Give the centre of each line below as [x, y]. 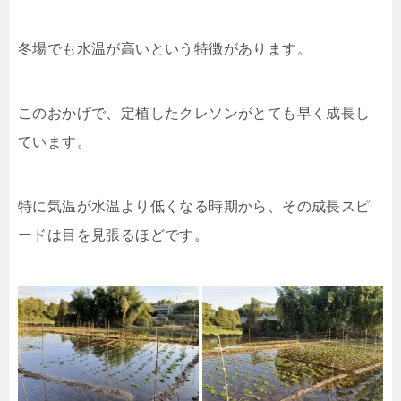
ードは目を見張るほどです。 [114, 235]
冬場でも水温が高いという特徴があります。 [165, 48]
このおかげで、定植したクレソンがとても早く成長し [194, 113]
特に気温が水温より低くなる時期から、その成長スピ [194, 206]
